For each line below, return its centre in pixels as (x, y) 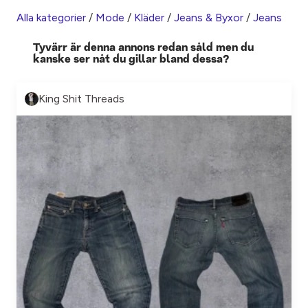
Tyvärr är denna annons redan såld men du (143, 48)
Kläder (149, 18)
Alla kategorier (51, 18)
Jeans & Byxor (209, 18)
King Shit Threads (81, 99)
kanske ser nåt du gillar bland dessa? (131, 60)
